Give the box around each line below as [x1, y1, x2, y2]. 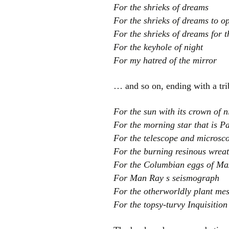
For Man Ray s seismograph [113, 173, 219, 183]
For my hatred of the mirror [113, 55, 217, 65]
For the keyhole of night [113, 42, 203, 52]
